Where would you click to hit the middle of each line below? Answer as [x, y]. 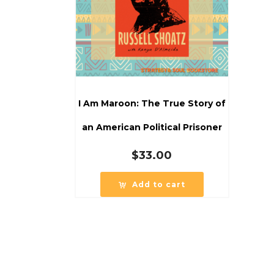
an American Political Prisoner [152, 127]
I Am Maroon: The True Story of [152, 103]
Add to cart [158, 184]
